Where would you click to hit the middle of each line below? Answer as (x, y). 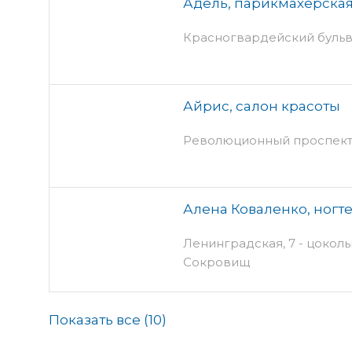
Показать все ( (99, 319)
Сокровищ (216, 262)
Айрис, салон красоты (262, 106)
